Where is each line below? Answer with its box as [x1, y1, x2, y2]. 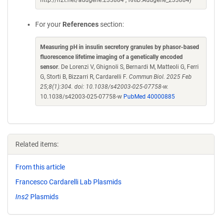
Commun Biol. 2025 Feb [129, 73, 192, 80]
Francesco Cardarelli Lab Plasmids [15, 177, 121, 186]
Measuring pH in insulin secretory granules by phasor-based [40, 44, 199, 51]
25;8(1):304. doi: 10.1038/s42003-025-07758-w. [40, 83, 168, 90]
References [62, 20, 99, 28]
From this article [15, 163, 65, 171]
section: [99, 20, 124, 28]
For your [35, 20, 62, 28]
